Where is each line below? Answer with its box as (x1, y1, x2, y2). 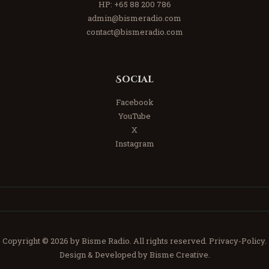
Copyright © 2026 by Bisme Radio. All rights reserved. (2, 235, 209, 246)
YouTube (118, 110, 151, 122)
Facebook (115, 97, 154, 108)
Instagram (115, 138, 154, 150)
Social (115, 73, 154, 86)
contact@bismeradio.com (86, 26, 183, 37)
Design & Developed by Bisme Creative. (59, 249, 210, 260)
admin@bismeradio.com (88, 12, 181, 23)
